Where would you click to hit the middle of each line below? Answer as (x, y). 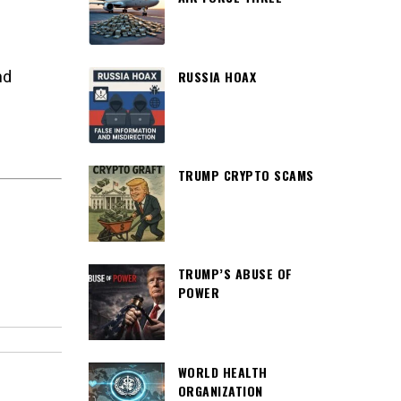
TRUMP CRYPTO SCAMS (246, 175)
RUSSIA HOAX (217, 77)
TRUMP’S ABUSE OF (235, 273)
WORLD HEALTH (222, 372)
